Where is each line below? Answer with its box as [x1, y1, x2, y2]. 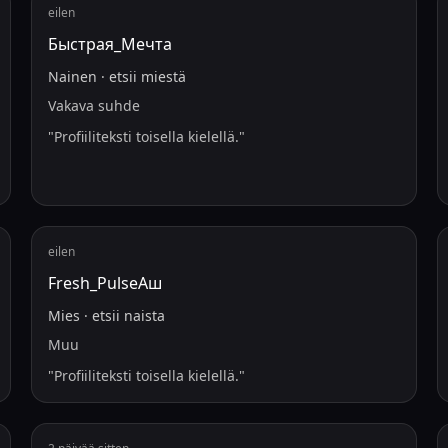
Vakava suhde [47, 96, 140, 115]
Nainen [47, 67, 97, 86]
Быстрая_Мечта [47, 33, 172, 55]
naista [123, 306, 165, 325]
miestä [140, 67, 186, 86]
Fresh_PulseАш [47, 272, 162, 294]
